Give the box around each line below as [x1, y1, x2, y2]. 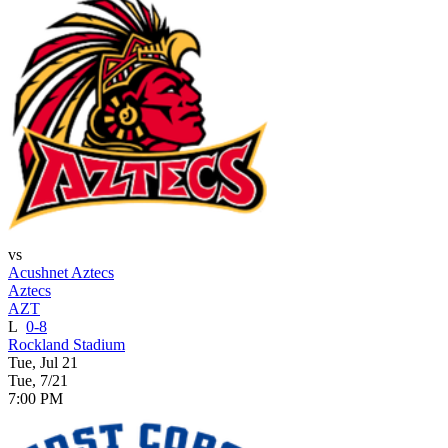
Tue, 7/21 [8, 371, 68, 389]
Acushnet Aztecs [8, 263, 114, 281]
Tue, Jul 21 [8, 353, 78, 371]
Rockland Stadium [8, 335, 125, 353]
